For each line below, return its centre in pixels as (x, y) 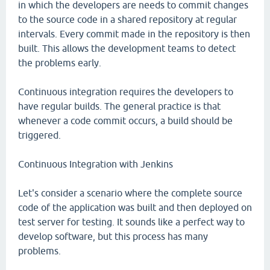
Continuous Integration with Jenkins (96, 164)
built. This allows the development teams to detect (127, 48)
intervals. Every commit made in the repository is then (134, 34)
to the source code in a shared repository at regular (127, 19)
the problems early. (60, 63)
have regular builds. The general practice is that (119, 106)
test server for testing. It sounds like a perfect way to (131, 222)
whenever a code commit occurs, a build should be (125, 121)
